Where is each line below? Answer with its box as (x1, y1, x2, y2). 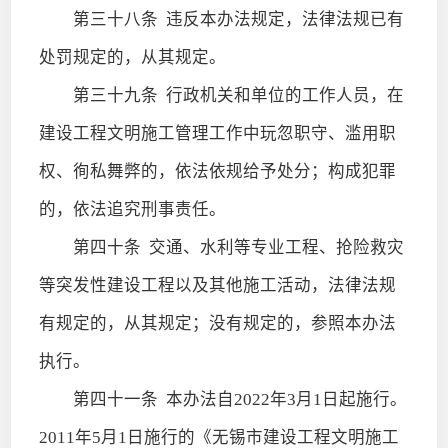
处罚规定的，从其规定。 (38, 47, 226, 67)
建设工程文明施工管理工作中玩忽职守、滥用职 (38, 123, 396, 143)
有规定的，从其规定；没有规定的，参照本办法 (38, 313, 396, 333)
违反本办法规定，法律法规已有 (157, 9, 404, 29)
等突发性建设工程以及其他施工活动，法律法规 (38, 275, 396, 295)
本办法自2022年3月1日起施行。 (157, 389, 407, 409)
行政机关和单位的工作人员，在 (157, 85, 404, 105)
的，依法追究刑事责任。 (38, 199, 226, 219)
